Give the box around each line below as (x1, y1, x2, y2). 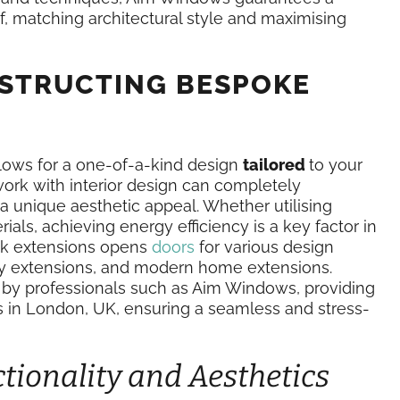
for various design (195, 237, 334, 256)
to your (309, 155, 362, 174)
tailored (243, 155, 309, 174)
